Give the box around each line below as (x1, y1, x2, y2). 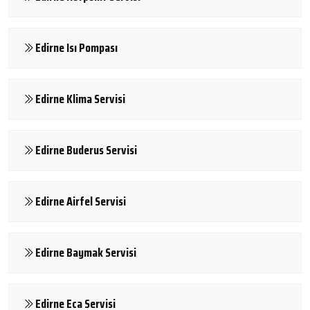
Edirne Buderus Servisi (35, 140, 137, 160)
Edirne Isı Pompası (35, 37, 118, 57)
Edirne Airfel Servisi (35, 191, 126, 211)
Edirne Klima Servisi (35, 89, 125, 109)
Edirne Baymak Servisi (35, 242, 136, 262)
